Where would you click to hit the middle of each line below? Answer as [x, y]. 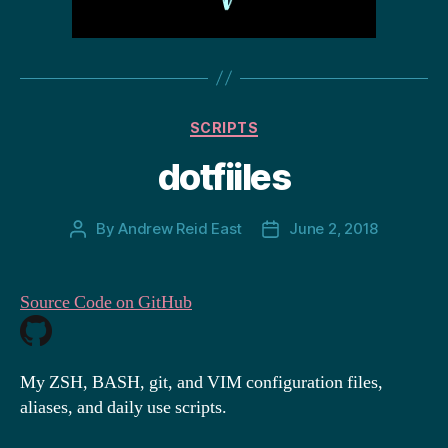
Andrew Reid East [180, 228]
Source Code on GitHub [106, 302]
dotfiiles [224, 177]
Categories [267, 123]
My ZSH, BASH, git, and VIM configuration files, [201, 382]
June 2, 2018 [334, 228]
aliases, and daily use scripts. [123, 407]
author [100, 251]
